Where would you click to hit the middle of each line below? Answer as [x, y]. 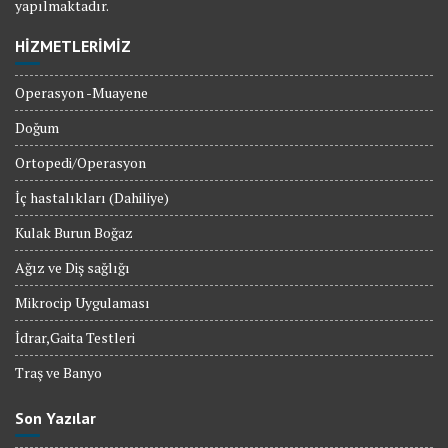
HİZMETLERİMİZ [73, 46]
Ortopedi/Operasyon [80, 163]
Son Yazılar [55, 418]
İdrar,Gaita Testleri [75, 338]
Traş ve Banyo [58, 373]
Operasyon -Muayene [81, 93]
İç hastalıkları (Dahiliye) [92, 198]
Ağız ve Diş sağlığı [72, 268]
